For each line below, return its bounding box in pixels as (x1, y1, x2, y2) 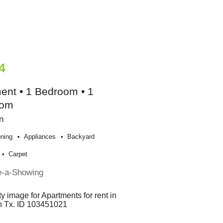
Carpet (8, 150, 28, 158)
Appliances (24, 133, 56, 141)
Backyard (67, 133, 95, 141)
